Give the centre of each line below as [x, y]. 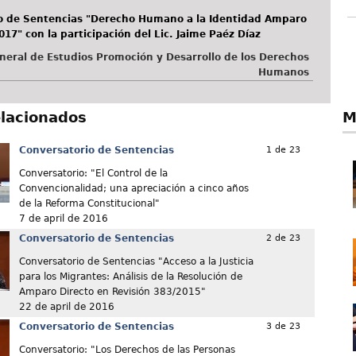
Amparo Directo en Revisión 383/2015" [112, 292]
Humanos [283, 73]
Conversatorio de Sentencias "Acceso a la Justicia [136, 262]
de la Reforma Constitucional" [89, 204]
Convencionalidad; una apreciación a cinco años [133, 189]
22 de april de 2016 [66, 307]
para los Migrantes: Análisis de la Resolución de [130, 277]
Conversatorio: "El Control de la [93, 174]
